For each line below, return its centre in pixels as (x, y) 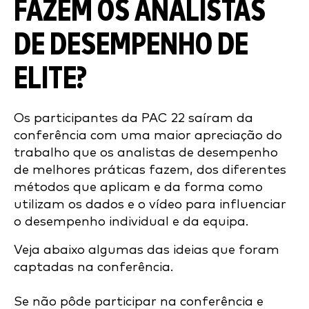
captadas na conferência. (93, 267)
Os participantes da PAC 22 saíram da (133, 118)
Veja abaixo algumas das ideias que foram (147, 250)
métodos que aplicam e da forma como (138, 187)
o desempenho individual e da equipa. (131, 222)
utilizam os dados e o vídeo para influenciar (150, 205)
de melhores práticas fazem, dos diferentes (150, 170)
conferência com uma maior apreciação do (148, 136)
